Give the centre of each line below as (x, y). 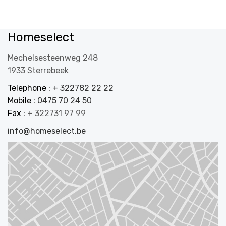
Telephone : (30, 88)
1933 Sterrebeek (38, 70)
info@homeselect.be (47, 131)
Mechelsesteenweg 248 (53, 58)
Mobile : (22, 101)
